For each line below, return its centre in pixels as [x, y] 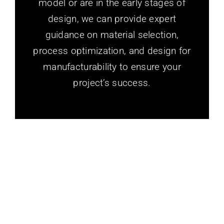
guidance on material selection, [112, 35]
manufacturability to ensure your [112, 67]
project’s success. [112, 83]
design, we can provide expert [112, 19]
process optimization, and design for [112, 51]
